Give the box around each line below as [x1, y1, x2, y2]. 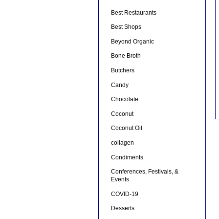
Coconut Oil [110, 125, 142, 132]
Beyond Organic [110, 38, 154, 45]
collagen [110, 139, 134, 146]
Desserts [110, 205, 134, 212]
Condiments [110, 153, 143, 161]
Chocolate [110, 96, 138, 103]
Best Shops [110, 23, 141, 31]
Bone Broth [110, 52, 141, 60]
